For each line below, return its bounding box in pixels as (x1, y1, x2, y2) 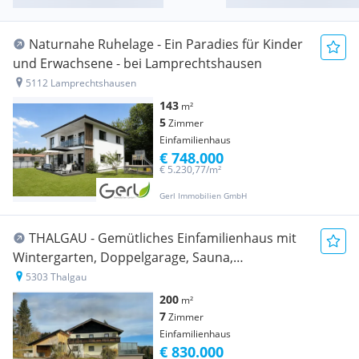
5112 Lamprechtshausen (26, 76, 136, 91)
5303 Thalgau (26, 270, 87, 284)
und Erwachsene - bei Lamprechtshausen (13, 54, 262, 73)
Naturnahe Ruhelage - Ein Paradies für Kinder (29, 35, 303, 54)
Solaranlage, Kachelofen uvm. (13, 268, 191, 286)
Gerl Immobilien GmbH (159, 190, 247, 202)
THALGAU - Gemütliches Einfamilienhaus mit (29, 229, 296, 248)
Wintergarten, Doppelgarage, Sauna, (13, 248, 233, 267)
